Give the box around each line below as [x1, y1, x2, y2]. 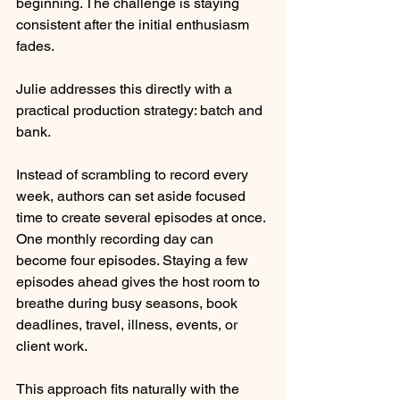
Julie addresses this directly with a [16, 79, 236, 97]
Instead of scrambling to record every [16, 165, 252, 183]
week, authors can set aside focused [16, 187, 249, 204]
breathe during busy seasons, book [16, 294, 241, 312]
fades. [16, 37, 54, 54]
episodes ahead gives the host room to [16, 272, 263, 290]
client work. [16, 337, 87, 354]
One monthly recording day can [16, 229, 217, 247]
